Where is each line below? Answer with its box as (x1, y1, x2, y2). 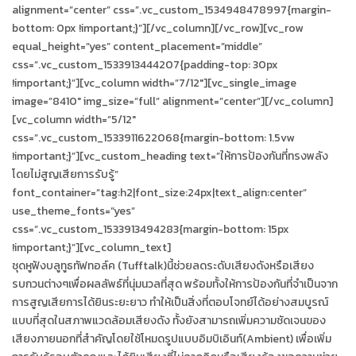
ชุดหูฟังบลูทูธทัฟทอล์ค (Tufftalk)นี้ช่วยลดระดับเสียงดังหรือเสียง (12, 257, 314, 274)
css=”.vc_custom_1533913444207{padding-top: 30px (12, 56, 278, 73)
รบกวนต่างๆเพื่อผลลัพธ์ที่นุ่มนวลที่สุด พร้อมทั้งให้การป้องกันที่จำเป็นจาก (12, 275, 338, 292)
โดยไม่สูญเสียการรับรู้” (12, 165, 118, 183)
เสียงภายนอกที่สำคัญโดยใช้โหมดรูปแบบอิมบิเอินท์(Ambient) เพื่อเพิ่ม (12, 330, 331, 347)
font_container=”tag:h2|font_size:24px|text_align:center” (12, 184, 307, 201)
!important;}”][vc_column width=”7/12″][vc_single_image (12, 74, 296, 91)
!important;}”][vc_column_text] (12, 238, 171, 256)
